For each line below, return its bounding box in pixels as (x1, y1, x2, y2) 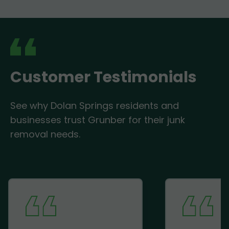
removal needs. (10, 127, 80, 141)
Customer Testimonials (10, 66, 197, 88)
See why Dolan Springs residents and (10, 99, 179, 112)
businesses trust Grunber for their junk (10, 113, 185, 126)
